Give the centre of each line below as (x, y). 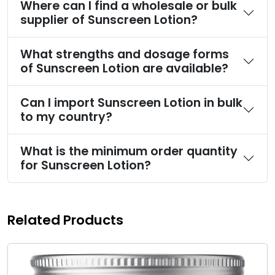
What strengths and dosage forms (125, 54)
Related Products (65, 220)
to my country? (66, 117)
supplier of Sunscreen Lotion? (109, 20)
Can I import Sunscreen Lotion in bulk (131, 103)
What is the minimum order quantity (129, 151)
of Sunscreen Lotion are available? (124, 68)
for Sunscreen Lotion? (86, 165)
